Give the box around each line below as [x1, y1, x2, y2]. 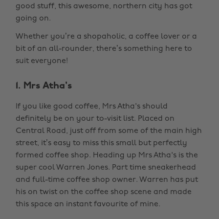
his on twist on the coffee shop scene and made [16, 188, 192, 196]
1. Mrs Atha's [16, 81, 72, 91]
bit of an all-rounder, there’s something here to [16, 45, 192, 53]
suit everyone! [16, 57, 68, 65]
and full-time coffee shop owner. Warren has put [16, 176, 198, 184]
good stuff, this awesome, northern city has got [16, 2, 192, 10]
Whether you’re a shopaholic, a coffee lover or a [16, 33, 197, 41]
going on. [16, 15, 51, 22]
